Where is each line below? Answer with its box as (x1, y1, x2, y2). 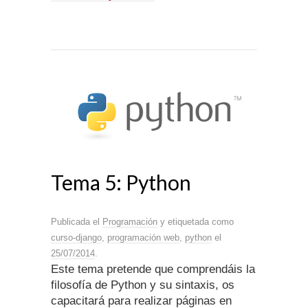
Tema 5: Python (51, 170, 191, 195)
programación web (107, 232, 179, 243)
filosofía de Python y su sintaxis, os (51, 278, 234, 292)
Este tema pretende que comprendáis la (51, 263, 255, 276)
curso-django (51, 232, 102, 243)
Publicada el (51, 217, 102, 228)
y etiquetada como (157, 217, 234, 228)
